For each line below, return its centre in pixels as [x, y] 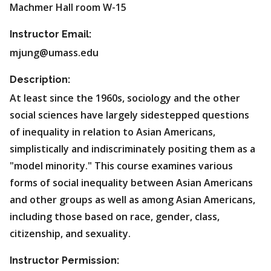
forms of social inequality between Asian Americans [131, 183]
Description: [40, 80]
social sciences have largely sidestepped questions [129, 115]
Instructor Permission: [64, 260]
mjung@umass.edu [54, 53]
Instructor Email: [51, 34]
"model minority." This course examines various [121, 166]
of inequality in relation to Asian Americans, [113, 132]
